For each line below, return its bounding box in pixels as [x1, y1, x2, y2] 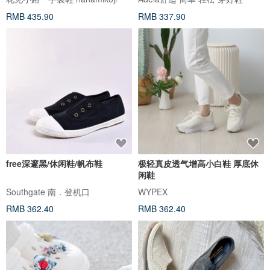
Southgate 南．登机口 [6, 185, 90, 198]
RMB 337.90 [138, 10, 186, 22]
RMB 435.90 [6, 10, 54, 22]
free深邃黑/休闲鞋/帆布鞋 [6, 157, 102, 169]
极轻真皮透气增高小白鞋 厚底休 [138, 157, 259, 169]
